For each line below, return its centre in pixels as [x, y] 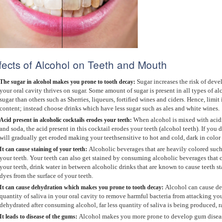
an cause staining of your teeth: [48, 149]
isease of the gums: [54, 217]
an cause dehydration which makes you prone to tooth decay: [86, 187]
